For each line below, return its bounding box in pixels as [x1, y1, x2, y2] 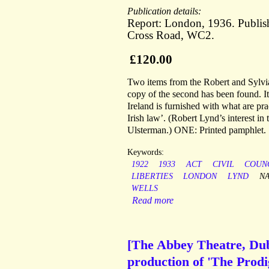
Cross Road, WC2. [127, 29, 214, 42]
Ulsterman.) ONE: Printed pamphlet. [127, 125, 266, 136]
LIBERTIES [131, 172, 173, 181]
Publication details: [127, 6, 204, 17]
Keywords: [127, 148, 164, 157]
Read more [132, 195, 174, 206]
